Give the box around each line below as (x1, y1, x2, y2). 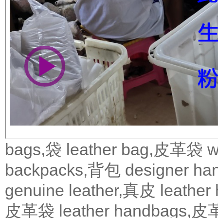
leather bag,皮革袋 (66, 140, 203, 159)
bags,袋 (5, 140, 62, 159)
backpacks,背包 (5, 161, 121, 180)
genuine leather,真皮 (5, 181, 156, 200)
